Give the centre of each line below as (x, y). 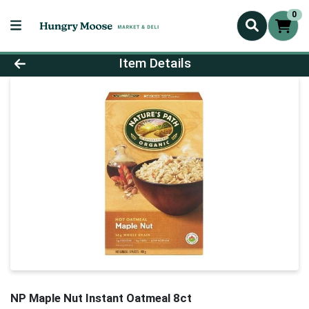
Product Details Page (89, 59)
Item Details (154, 63)
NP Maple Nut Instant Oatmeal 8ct (101, 298)
